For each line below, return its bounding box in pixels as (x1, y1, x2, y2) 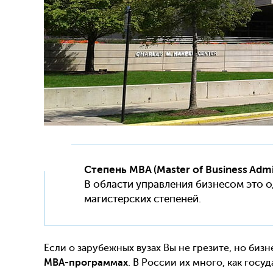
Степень (84, 164, 127, 176)
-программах (65, 257, 128, 269)
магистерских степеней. (84, 193, 201, 205)
